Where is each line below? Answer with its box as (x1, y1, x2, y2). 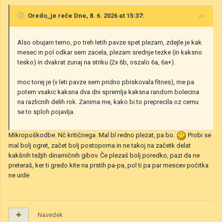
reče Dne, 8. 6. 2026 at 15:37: (56, 12, 144, 20)
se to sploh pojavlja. (17, 108, 76, 116)
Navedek (38, 211, 63, 219)
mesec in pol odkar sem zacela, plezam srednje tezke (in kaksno (17, 49, 202, 56)
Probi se (186, 131, 211, 139)
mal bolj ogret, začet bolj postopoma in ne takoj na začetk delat (8, 141, 191, 149)
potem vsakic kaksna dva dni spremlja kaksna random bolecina (17, 88, 199, 96)
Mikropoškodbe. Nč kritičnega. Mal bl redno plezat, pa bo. (8, 131, 176, 139)
